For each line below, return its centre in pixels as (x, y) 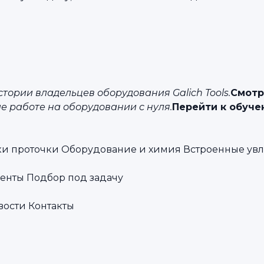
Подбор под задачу (75, 178)
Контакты (51, 206)
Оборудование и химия (121, 150)
